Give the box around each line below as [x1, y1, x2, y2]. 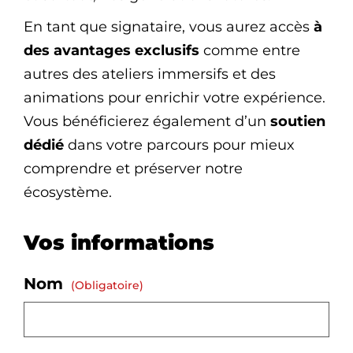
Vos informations [24, 230, 214, 256]
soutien [270, 113, 325, 131]
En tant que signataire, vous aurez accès [24, 18, 314, 36]
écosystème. [24, 184, 112, 202]
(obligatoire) [71, 278, 143, 293]
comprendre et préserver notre [24, 160, 243, 178]
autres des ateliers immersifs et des [24, 65, 276, 84]
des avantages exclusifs [24, 42, 199, 60]
